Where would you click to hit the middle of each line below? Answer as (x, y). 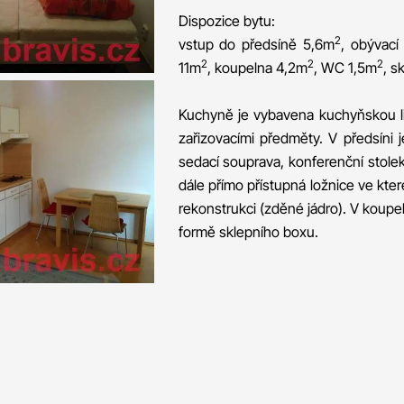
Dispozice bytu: (226, 21)
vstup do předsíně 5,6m (256, 44)
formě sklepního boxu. (248, 232)
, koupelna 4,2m (257, 68)
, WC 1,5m (345, 68)
